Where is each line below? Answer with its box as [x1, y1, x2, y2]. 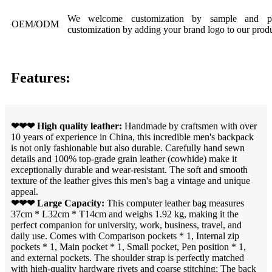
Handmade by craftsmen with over [122, 120, 257, 131]
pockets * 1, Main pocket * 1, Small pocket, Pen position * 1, [11, 241, 246, 252]
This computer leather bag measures [104, 197, 244, 208]
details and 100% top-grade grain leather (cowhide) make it [11, 153, 237, 164]
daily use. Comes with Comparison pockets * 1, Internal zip [11, 230, 239, 241]
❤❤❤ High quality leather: [11, 120, 122, 131]
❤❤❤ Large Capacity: [11, 197, 104, 208]
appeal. [11, 186, 38, 197]
